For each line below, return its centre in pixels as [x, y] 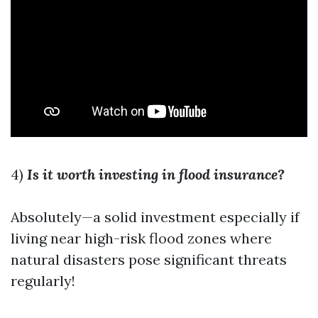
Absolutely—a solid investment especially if [155, 217]
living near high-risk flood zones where [141, 238]
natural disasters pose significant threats [149, 259]
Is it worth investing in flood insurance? [156, 174]
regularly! [43, 281]
